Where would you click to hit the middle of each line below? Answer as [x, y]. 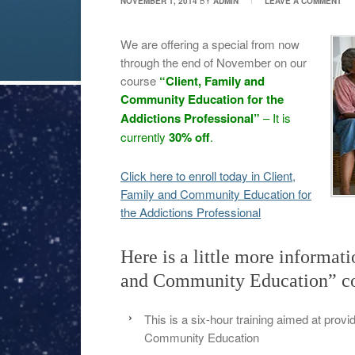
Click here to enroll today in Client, [208, 176]
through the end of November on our [214, 62]
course [140, 80]
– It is [275, 118]
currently [145, 137]
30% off [189, 137]
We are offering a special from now [210, 44]
